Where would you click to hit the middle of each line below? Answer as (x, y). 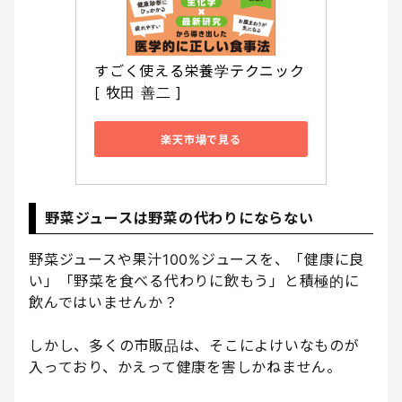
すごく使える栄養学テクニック (200, 71)
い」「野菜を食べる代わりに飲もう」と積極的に (194, 281)
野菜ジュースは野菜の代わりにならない (179, 218)
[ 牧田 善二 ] (138, 93)
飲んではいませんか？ (104, 303)
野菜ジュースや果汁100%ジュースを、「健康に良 (197, 260)
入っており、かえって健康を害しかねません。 (185, 367)
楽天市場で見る (201, 139)
